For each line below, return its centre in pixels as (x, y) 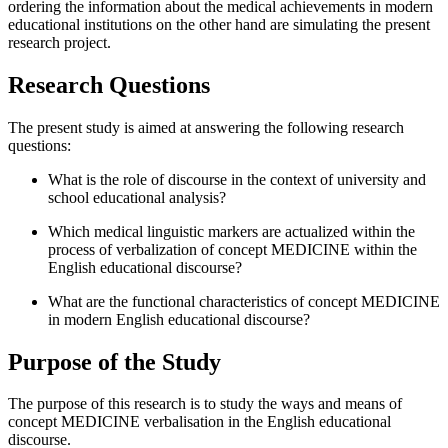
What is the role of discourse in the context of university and (237, 179)
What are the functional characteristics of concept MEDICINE (244, 301)
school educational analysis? (137, 197)
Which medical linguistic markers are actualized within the (231, 231)
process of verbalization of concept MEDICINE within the (232, 249)
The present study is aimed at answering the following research (206, 127)
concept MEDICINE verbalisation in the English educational (199, 422)
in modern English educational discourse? (179, 319)
